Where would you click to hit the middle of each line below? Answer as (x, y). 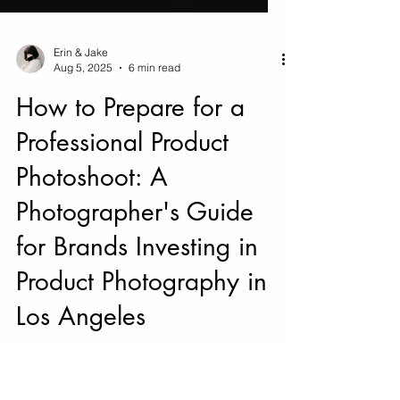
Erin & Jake (81, 133)
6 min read (154, 148)
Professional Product (122, 222)
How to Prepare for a (130, 187)
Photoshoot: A (92, 257)
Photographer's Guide (135, 292)
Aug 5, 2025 (83, 148)
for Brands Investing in (137, 327)
